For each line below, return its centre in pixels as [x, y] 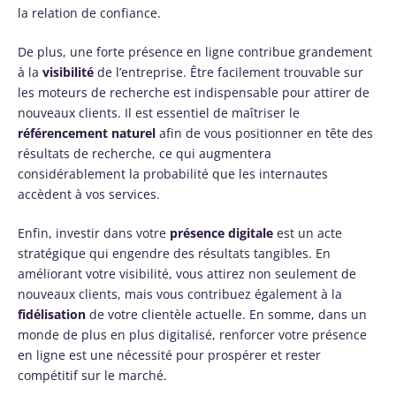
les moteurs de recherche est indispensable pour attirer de [194, 92]
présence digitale [221, 232]
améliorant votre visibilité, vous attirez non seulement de [187, 273]
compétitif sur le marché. [92, 375]
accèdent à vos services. [89, 194]
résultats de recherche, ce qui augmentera [145, 153]
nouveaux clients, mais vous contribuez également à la [180, 293]
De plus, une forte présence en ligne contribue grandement [195, 51]
